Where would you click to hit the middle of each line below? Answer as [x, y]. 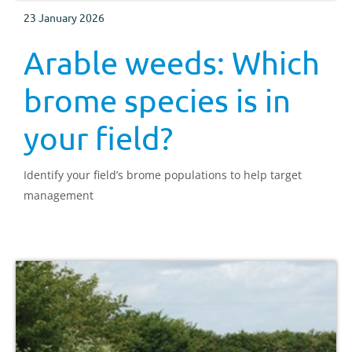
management [59, 195]
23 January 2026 [64, 17]
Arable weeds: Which [172, 62]
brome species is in [157, 100]
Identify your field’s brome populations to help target [163, 174]
